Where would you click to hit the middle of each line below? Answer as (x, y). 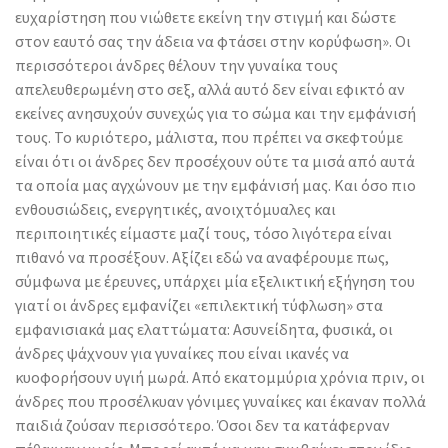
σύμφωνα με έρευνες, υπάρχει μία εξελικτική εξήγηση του (215, 280)
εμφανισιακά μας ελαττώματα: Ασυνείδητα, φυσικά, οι (204, 328)
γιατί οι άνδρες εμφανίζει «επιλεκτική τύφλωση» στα (199, 304)
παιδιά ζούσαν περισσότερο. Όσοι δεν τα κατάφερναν (202, 424)
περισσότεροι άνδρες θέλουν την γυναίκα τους (176, 64)
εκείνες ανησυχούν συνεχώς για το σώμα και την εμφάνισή (215, 112)
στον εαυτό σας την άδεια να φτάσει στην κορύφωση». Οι (213, 40)
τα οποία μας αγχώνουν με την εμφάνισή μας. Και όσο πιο (215, 184)
